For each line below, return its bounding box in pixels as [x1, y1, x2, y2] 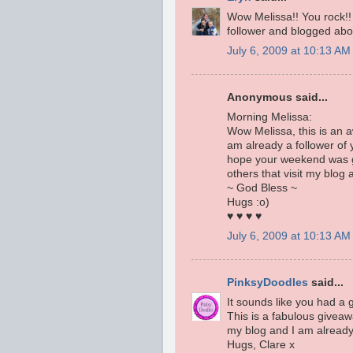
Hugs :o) [227, 196, 269, 209]
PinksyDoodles [227, 277, 308, 289]
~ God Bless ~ [227, 182, 297, 195]
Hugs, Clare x [227, 339, 295, 351]
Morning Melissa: [227, 111, 312, 124]
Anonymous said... [227, 91, 328, 104]
